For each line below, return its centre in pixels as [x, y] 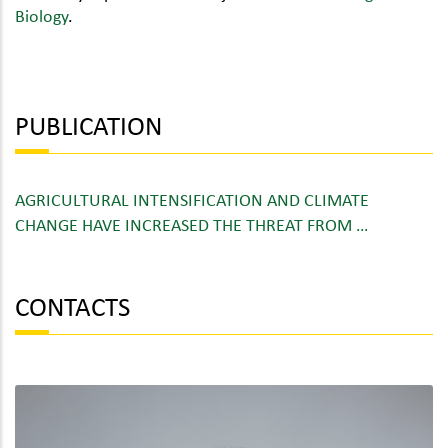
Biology [41, 15]
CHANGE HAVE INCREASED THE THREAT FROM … [191, 223]
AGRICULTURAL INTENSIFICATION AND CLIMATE [192, 198]
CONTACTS [72, 306]
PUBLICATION [88, 124]
